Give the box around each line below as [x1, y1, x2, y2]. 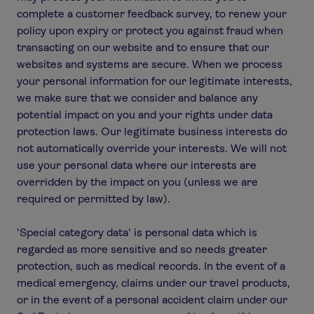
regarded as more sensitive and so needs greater [17, 243, 267, 256]
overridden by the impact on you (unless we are [17, 175, 258, 189]
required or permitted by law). [17, 192, 170, 205]
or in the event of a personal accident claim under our [17, 293, 287, 306]
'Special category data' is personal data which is [17, 226, 257, 239]
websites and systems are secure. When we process [17, 57, 282, 71]
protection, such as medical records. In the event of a [17, 259, 285, 273]
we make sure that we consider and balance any [17, 91, 258, 104]
